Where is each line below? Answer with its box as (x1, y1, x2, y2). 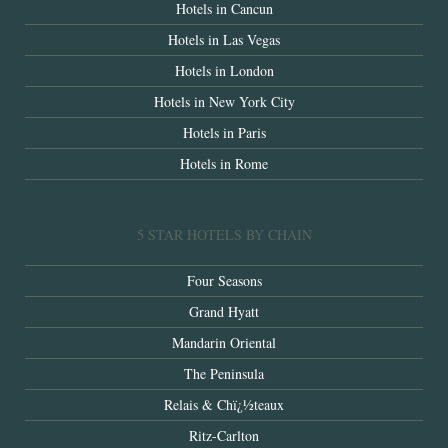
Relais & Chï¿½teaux (164, 395, 284, 415)
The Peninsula (184, 364, 264, 384)
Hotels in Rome (180, 154, 268, 174)
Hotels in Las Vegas (168, 30, 280, 50)
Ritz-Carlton (189, 426, 259, 446)
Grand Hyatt (189, 302, 259, 322)
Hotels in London (174, 61, 274, 81)
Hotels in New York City (153, 92, 295, 112)
